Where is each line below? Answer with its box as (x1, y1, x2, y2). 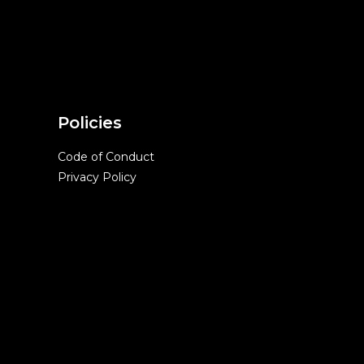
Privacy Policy (58, 170, 136, 184)
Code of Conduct (58, 149, 154, 164)
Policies (58, 113, 122, 132)
